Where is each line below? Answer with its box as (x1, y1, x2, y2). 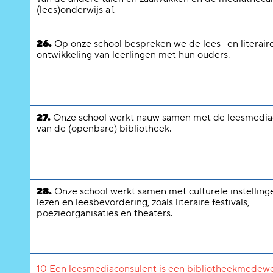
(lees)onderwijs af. (37, 4, 115, 16)
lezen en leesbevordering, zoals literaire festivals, (37, 196, 249, 208)
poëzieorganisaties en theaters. (37, 207, 172, 219)
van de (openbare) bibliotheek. (37, 122, 171, 135)
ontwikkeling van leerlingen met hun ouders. (37, 49, 230, 61)
